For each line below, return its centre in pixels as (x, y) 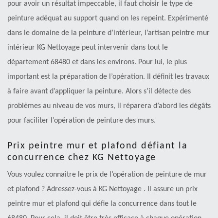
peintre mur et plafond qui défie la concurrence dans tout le (102, 204)
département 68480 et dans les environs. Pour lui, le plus (97, 63)
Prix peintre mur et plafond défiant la (97, 146)
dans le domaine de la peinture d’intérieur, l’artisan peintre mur (109, 33)
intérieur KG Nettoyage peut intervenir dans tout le (88, 48)
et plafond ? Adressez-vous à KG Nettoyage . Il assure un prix (102, 190)
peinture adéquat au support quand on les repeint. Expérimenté (108, 19)
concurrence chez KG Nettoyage (82, 158)
